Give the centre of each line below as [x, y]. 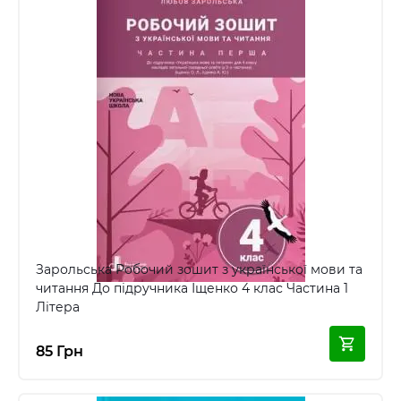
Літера [58, 307]
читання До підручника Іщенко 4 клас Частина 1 [192, 288]
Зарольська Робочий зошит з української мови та [199, 269]
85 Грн [60, 351]
